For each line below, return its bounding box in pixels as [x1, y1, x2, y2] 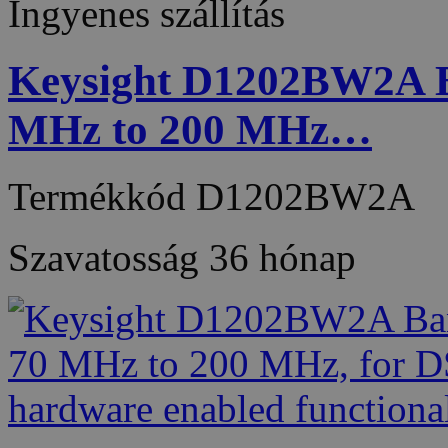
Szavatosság [8, 236, 209, 280]
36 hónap [209, 236, 356, 280]
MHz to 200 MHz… [8, 106, 372, 154]
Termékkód [8, 175, 196, 219]
